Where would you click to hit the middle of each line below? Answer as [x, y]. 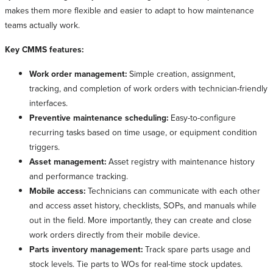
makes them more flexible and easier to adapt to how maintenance [129, 10]
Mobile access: [58, 191]
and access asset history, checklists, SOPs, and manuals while [143, 205]
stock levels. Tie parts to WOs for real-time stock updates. [138, 264]
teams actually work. [42, 25]
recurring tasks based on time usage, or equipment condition [143, 132]
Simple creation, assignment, [182, 74]
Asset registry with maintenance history [182, 161]
